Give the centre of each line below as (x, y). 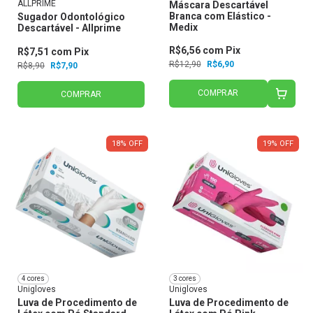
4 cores (33, 279)
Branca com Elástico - (220, 16)
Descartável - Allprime (69, 28)
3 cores (184, 279)
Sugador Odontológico (71, 17)
